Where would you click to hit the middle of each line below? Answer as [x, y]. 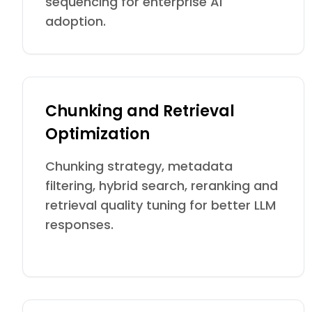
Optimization [97, 134]
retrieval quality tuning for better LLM [161, 205]
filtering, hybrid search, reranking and [162, 186]
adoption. [76, 21]
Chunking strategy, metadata [139, 166]
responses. [79, 225]
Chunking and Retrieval [140, 111]
